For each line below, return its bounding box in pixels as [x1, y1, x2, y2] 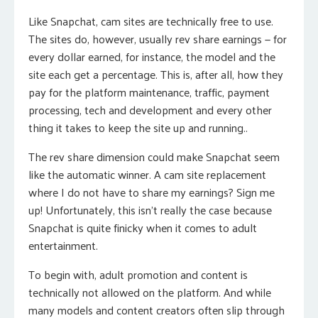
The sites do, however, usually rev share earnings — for [28, 28, 287, 49]
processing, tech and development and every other [28, 99, 272, 120]
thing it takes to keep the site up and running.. [28, 117, 248, 138]
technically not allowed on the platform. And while [28, 282, 271, 302]
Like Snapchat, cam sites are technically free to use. [28, 11, 273, 31]
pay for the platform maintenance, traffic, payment [28, 82, 270, 102]
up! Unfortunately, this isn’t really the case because [28, 199, 272, 220]
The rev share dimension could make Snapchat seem [28, 146, 280, 167]
